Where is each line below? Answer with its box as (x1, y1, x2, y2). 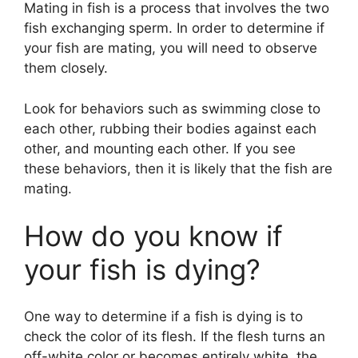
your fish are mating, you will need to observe (24, 40, 317, 57)
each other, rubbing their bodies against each (24, 120, 316, 137)
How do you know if (24, 219, 283, 253)
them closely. (24, 60, 108, 77)
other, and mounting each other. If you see (24, 140, 296, 157)
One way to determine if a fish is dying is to (24, 308, 303, 324)
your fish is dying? (24, 253, 261, 287)
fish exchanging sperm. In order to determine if (24, 20, 324, 37)
